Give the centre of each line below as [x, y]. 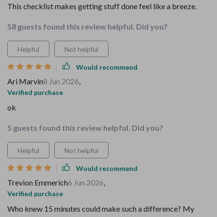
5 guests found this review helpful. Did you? [85, 128]
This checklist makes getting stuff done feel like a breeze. [102, 6]
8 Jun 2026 [61, 81]
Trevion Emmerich [38, 182]
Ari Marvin [25, 81]
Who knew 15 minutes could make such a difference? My [101, 209]
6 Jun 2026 [86, 182]
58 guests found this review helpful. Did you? [87, 26]
